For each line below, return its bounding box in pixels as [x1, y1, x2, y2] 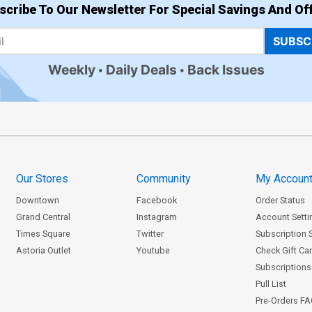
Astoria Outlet [15, 244, 71, 256]
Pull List [256, 278, 287, 289]
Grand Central [15, 211, 70, 222]
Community [136, 171, 191, 185]
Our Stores [15, 171, 68, 185]
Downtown [15, 194, 59, 205]
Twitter [136, 228, 164, 239]
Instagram [136, 211, 177, 222]
